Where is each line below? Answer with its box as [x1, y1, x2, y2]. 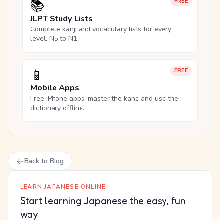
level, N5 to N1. [30, 34, 79, 44]
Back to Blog [24, 156, 64, 166]
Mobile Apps [30, 82, 79, 94]
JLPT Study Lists [30, 13, 93, 25]
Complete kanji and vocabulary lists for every [30, 25, 171, 34]
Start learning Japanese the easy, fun [20, 195, 186, 207]
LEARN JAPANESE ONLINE [20, 183, 106, 191]
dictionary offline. [30, 103, 84, 113]
